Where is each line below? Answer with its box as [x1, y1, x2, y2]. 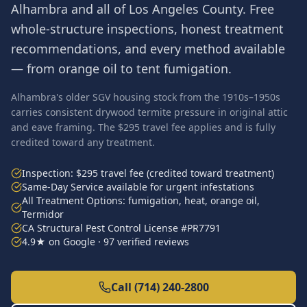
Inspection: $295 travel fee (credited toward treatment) [22, 167, 274, 180]
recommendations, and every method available [11, 40, 285, 57]
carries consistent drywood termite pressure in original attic [11, 106, 288, 119]
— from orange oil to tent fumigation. [11, 60, 232, 77]
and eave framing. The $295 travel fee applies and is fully [11, 121, 275, 134]
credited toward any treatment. [11, 136, 155, 149]
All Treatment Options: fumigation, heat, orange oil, [22, 194, 260, 207]
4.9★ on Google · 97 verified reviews [22, 235, 189, 248]
